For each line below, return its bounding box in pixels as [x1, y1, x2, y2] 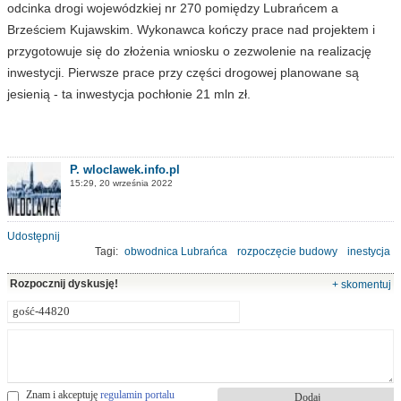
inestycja [347, 244, 390, 258]
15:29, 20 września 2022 [70, 177, 173, 188]
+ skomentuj [332, 277, 391, 291]
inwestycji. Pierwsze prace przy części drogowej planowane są [7, 64, 359, 80]
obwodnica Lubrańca [124, 244, 227, 258]
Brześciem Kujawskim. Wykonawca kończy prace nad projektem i [7, 21, 375, 37]
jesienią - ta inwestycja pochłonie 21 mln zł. [7, 86, 251, 101]
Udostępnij [7, 229, 60, 243]
